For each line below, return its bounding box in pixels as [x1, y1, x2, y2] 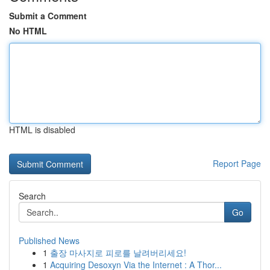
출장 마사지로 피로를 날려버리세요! [50, 246, 186, 259]
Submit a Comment [9, 10, 87, 22]
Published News [19, 234, 80, 246]
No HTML [9, 25, 47, 37]
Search [19, 190, 46, 202]
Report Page [213, 157, 261, 169]
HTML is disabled [9, 124, 75, 136]
